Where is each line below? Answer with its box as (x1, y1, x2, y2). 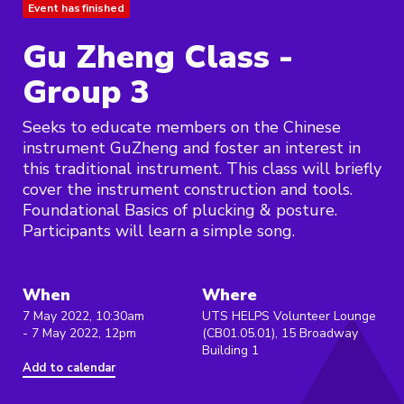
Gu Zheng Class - (23, 35, 293, 80)
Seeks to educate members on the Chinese (23, 116, 341, 139)
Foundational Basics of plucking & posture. (23, 199, 337, 222)
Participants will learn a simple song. (23, 220, 295, 243)
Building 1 (202, 342, 259, 360)
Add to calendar (23, 360, 115, 377)
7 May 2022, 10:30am (23, 308, 144, 326)
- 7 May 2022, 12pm (23, 325, 136, 343)
